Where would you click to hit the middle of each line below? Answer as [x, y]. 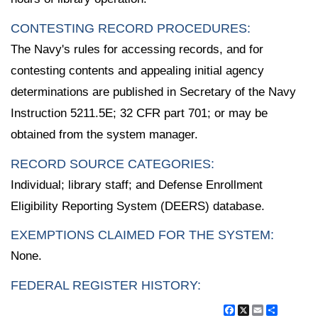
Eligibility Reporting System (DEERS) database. [138, 206]
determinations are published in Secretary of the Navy [153, 92]
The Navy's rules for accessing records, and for [137, 49]
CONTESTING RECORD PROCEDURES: [131, 28]
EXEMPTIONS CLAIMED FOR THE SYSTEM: [142, 235]
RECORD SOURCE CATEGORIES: [113, 164]
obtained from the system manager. [104, 134]
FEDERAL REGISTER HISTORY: [106, 286]
